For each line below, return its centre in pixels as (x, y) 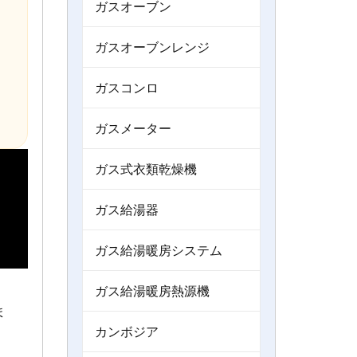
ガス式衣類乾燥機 (145, 169)
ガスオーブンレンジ (152, 47)
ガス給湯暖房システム (158, 250)
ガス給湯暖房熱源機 (152, 291)
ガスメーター (133, 128)
